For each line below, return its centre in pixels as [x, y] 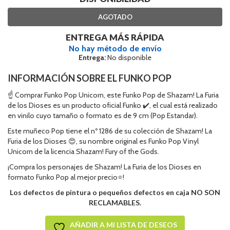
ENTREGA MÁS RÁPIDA [115, 37]
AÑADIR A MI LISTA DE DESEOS [123, 224]
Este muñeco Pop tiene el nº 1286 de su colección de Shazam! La [110, 131]
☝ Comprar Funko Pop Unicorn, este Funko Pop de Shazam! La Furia [113, 95]
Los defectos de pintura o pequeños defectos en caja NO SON [115, 192]
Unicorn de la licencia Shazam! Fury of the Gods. [83, 151]
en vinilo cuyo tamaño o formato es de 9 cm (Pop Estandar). [103, 115]
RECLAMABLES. [115, 202]
